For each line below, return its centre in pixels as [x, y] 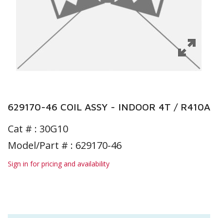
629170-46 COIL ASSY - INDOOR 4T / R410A [109, 107]
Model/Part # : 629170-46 [65, 145]
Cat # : [24, 129]
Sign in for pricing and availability [59, 164]
